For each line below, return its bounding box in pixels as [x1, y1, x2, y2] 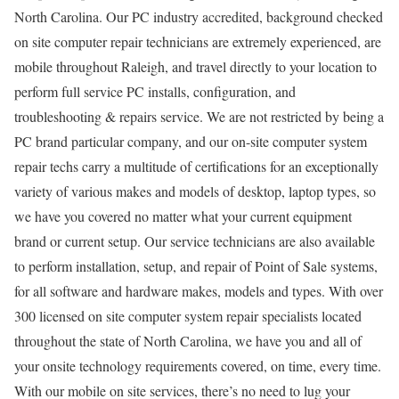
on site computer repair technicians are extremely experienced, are [14, 31, 381, 51]
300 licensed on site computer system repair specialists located [14, 305, 362, 325]
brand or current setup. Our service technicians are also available [14, 231, 375, 250]
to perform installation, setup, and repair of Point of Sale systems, [14, 256, 378, 275]
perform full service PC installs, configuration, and [14, 81, 296, 101]
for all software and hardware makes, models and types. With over [14, 281, 383, 300]
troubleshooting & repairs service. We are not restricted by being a [14, 106, 384, 126]
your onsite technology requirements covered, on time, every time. [14, 355, 381, 375]
